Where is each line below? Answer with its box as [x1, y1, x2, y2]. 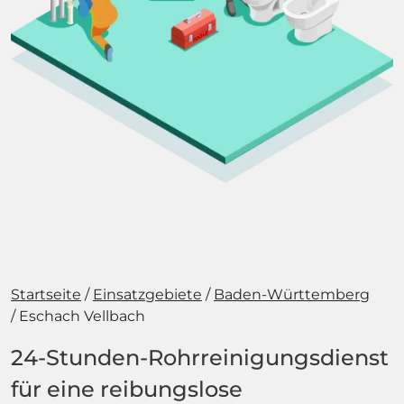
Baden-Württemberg [214, 286, 370, 303]
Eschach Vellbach [19, 308, 145, 325]
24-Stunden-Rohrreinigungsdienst [11, 344, 389, 371]
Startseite [11, 286, 81, 303]
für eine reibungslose [11, 376, 243, 402]
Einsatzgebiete [93, 286, 202, 303]
